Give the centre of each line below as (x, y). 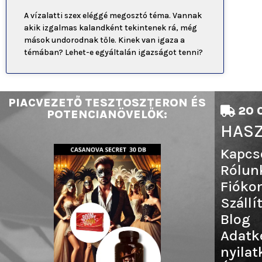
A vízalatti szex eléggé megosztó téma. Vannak (113, 15)
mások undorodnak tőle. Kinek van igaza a (104, 40)
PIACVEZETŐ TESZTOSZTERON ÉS (107, 102)
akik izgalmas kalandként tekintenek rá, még (111, 27)
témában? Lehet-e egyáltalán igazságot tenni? (113, 52)
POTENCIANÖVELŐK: (107, 114)
